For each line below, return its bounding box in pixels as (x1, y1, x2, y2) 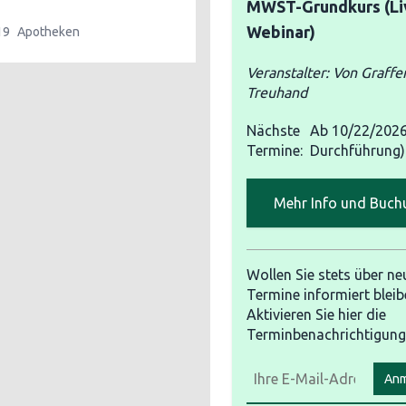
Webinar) (246, 23, 315, 41)
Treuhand (246, 84, 307, 101)
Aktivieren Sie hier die (246, 306, 386, 323)
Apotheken (17, 24, 80, 39)
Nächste (246, 122, 300, 139)
